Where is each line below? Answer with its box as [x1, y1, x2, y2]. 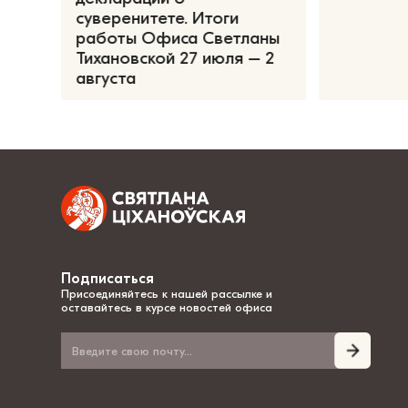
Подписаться [61, 270, 155, 288]
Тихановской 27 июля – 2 [76, 47, 275, 68]
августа [76, 67, 137, 88]
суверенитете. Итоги [76, 7, 240, 28]
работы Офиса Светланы [76, 27, 280, 48]
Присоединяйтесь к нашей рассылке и [61, 287, 273, 301]
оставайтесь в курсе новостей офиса [61, 301, 273, 315]
